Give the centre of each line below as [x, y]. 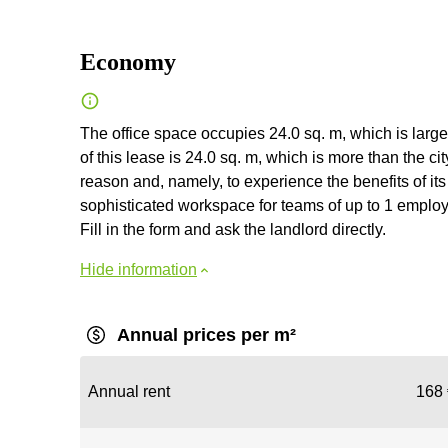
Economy [128, 62]
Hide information [138, 269]
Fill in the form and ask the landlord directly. [233, 229]
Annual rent [129, 391]
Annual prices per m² [206, 335]
